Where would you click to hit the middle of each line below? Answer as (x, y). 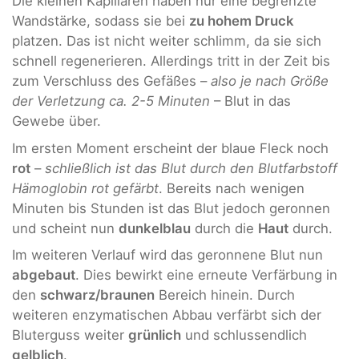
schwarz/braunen (97, 295)
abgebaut (44, 275)
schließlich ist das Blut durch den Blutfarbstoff (191, 168)
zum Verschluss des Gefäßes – (111, 81)
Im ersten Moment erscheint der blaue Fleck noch (170, 148)
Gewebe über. (56, 121)
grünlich (155, 335)
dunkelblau (155, 228)
